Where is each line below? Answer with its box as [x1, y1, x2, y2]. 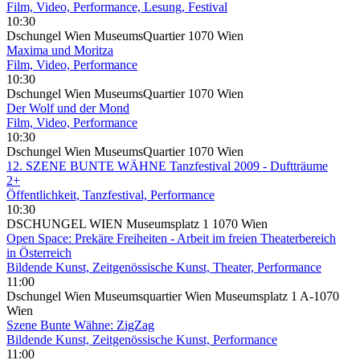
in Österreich [6, 245, 72, 260]
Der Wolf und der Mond [6, 100, 129, 115]
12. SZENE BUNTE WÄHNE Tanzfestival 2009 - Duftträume [6, 158, 328, 173]
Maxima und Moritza [6, 43, 113, 57]
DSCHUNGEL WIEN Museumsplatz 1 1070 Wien [6, 216, 268, 231]
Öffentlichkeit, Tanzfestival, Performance [6, 187, 215, 202]
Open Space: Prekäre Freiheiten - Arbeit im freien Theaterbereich [6, 231, 336, 245]
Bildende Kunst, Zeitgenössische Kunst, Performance [6, 332, 277, 346]
